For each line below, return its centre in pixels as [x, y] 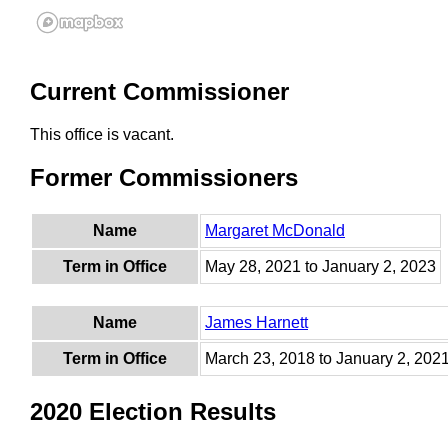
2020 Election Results [153, 411]
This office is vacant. [102, 135]
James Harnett [256, 323]
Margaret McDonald [275, 231]
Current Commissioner [159, 92]
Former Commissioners [164, 178]
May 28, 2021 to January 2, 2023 [320, 267]
